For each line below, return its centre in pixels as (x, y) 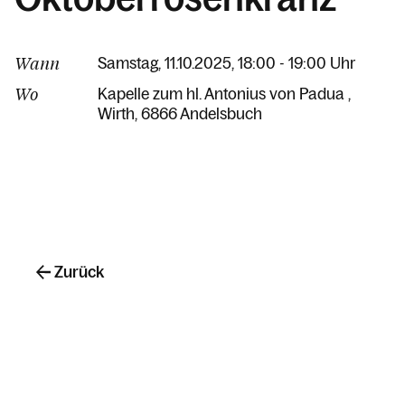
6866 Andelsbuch (202, 113)
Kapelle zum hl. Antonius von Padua (223, 94)
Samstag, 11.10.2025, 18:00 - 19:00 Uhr (226, 63)
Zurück (79, 272)
